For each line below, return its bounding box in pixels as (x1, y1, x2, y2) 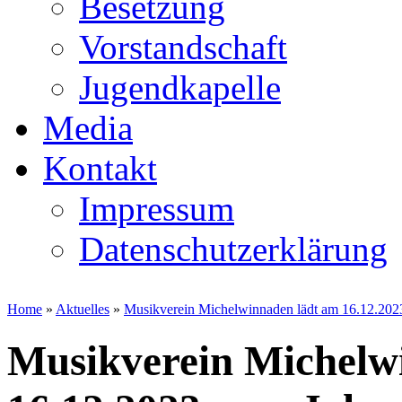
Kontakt (43, 149, 157, 188)
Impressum (79, 189, 234, 228)
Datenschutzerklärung (79, 230, 388, 268)
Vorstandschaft (79, 28, 287, 66)
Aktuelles (56, 301, 109, 317)
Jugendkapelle (79, 68, 281, 107)
